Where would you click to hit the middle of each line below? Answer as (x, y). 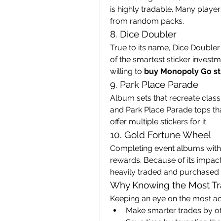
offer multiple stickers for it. (159, 122)
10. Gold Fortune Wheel (161, 135)
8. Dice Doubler (143, 34)
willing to (127, 71)
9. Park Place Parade (154, 84)
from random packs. (147, 21)
